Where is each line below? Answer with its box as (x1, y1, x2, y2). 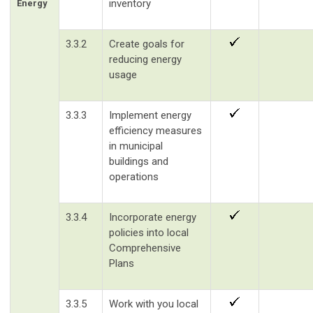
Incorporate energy (109, 210, 196, 224)
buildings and (109, 154, 168, 168)
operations (109, 170, 159, 183)
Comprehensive (109, 241, 181, 254)
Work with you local (109, 297, 198, 310)
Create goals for (109, 37, 184, 50)
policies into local (109, 226, 189, 239)
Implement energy (109, 108, 191, 122)
